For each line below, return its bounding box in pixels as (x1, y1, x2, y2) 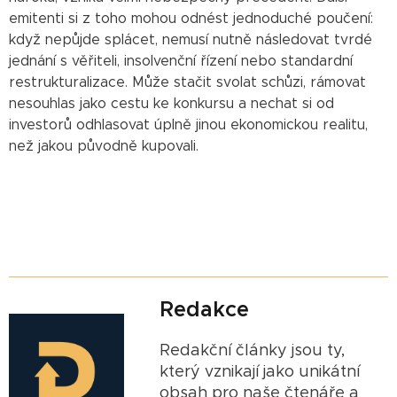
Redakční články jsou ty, (160, 342, 345, 359)
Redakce (160, 299, 249, 321)
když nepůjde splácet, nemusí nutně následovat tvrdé (9, 32, 372, 47)
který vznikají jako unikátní (160, 363, 360, 380)
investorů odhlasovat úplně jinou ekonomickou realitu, (9, 117, 368, 132)
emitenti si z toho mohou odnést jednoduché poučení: (9, 11, 373, 26)
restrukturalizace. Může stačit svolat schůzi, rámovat (9, 74, 366, 90)
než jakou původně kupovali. (9, 138, 198, 153)
